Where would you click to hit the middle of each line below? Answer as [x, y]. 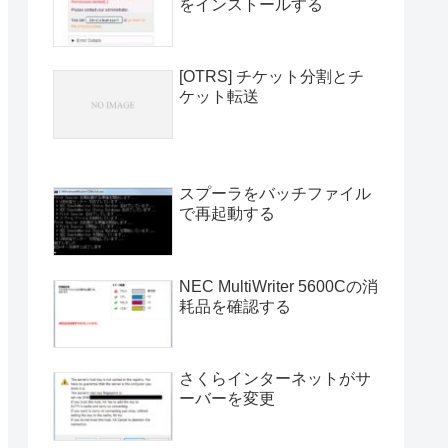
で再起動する [227, 214]
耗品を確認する [235, 306]
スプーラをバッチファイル [275, 194]
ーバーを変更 [227, 398]
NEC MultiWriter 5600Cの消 [278, 286]
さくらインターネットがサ [275, 378]
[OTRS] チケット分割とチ [271, 77]
